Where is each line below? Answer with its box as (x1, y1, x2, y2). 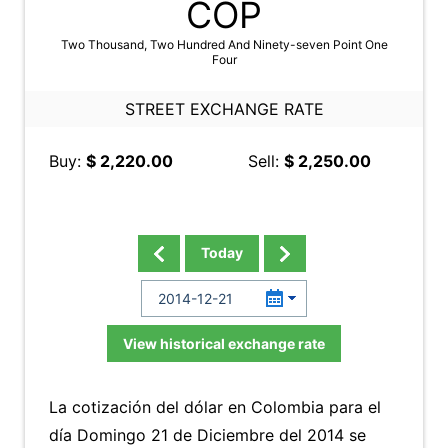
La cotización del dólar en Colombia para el (49, 397, 381, 417)
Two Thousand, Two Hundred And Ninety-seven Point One (60, 37, 388, 52)
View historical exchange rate (123, 335, 325, 352)
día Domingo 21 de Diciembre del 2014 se (49, 425, 366, 445)
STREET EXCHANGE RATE (124, 99, 324, 119)
